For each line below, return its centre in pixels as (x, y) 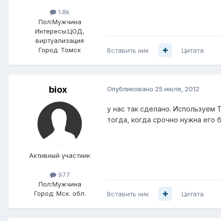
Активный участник (60, 155)
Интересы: (51, 31)
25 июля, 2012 (177, 89)
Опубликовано (131, 89)
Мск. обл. (71, 193)
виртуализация (60, 40)
